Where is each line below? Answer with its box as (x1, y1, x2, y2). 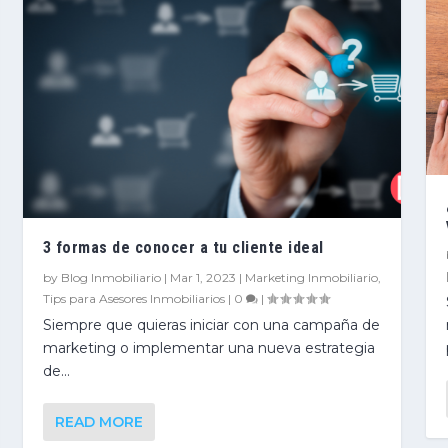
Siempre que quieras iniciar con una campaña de (42, 315, 380, 334)
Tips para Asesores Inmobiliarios (42, 290, 225, 306)
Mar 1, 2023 (169, 269, 236, 285)
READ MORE (54, 412, 143, 431)
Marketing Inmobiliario (244, 269, 378, 285)
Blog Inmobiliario (60, 269, 161, 285)
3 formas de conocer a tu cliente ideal (42, 237, 324, 257)
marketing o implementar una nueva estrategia (42, 338, 375, 357)
